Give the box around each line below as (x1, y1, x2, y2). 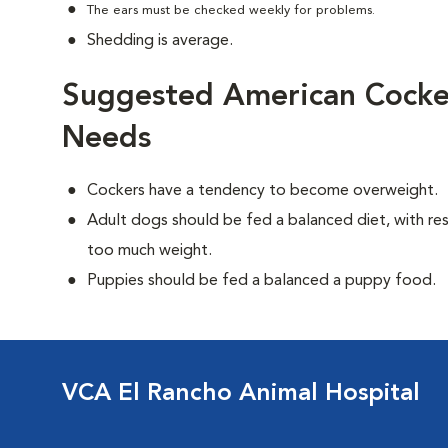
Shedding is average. (87, 33, 233, 49)
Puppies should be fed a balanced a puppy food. (87, 273, 436, 289)
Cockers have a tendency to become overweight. (87, 183, 438, 199)
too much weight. (87, 243, 212, 259)
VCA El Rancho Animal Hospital (62, 382, 420, 406)
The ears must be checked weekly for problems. (87, 4, 375, 17)
